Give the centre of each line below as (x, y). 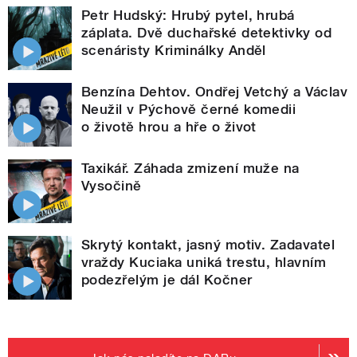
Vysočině (112, 186)
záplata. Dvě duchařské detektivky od (207, 33)
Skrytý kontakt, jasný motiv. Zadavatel (208, 245)
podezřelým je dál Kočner (167, 280)
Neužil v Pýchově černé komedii (189, 110)
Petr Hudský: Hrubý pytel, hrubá (188, 16)
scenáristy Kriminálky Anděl (174, 51)
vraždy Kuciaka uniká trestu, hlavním (204, 263)
